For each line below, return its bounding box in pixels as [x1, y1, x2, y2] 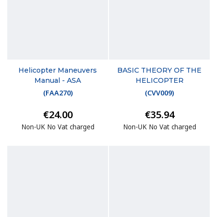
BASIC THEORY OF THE [117, 65, 201, 75]
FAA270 [45, 88, 71, 97]
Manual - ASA [34, 76, 81, 85]
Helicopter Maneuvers [18, 65, 97, 75]
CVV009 [147, 88, 172, 97]
